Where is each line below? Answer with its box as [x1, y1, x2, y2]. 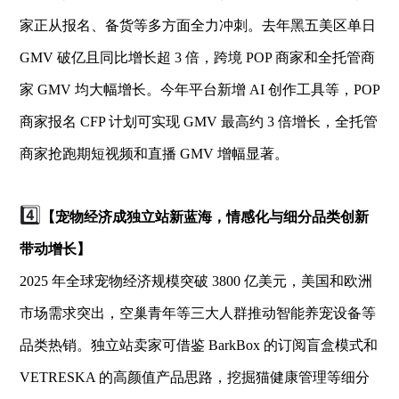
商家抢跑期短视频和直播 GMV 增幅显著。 [19, 145, 289, 161]
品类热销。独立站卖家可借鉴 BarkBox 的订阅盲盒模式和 [19, 337, 378, 353]
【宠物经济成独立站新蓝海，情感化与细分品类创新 [40, 208, 369, 224]
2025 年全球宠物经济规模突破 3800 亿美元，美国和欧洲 [19, 273, 372, 289]
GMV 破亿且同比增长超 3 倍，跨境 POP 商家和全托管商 [19, 49, 375, 65]
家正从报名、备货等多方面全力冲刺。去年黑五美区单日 [19, 17, 376, 33]
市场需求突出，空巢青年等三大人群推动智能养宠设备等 [19, 305, 376, 321]
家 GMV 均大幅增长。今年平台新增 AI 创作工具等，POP [19, 81, 380, 97]
